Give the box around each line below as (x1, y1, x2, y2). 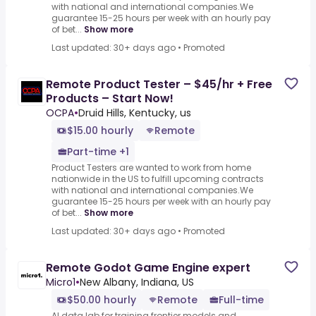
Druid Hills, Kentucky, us (78, 106, 191, 121)
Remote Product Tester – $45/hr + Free (46, 76, 272, 93)
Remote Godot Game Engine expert (46, 260, 250, 276)
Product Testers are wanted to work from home (51, 162, 251, 174)
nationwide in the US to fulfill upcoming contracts (51, 173, 264, 186)
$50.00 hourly (67, 293, 136, 308)
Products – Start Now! (46, 90, 174, 107)
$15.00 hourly (67, 123, 133, 138)
